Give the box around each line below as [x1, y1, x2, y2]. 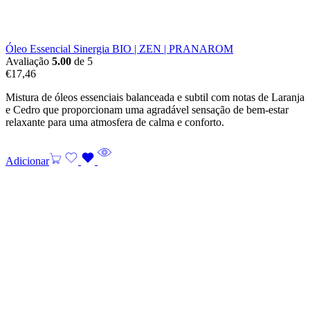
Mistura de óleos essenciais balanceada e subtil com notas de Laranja [6, 91, 304, 103]
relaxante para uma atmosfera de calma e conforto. [6, 116, 224, 128]
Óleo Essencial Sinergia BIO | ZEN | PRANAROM [6, 42, 233, 55]
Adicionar [6, 154, 49, 167]
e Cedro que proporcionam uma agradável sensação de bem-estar [6, 103, 289, 116]
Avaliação [6, 55, 52, 67]
